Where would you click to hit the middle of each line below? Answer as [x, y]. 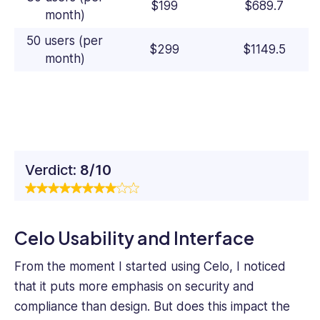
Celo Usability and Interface [134, 238]
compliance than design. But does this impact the [152, 307]
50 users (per [65, 40]
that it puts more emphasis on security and [134, 287]
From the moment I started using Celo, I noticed [150, 267]
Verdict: [52, 170]
